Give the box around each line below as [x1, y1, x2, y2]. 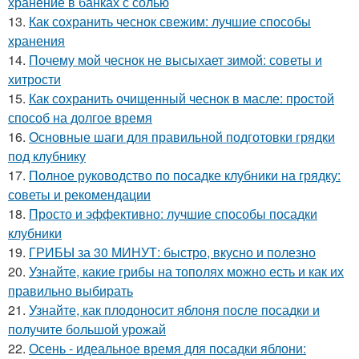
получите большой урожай [8, 319, 166, 338]
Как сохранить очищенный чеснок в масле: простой [29, 88, 334, 107]
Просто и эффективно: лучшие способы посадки [29, 204, 317, 223]
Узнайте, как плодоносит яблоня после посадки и [29, 300, 320, 319]
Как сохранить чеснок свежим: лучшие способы [29, 11, 311, 30]
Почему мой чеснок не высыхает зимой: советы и [29, 50, 322, 69]
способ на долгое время [8, 107, 152, 127]
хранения [8, 30, 65, 50]
